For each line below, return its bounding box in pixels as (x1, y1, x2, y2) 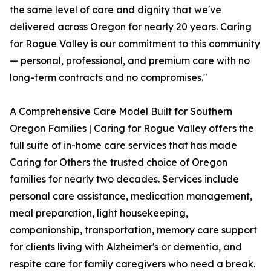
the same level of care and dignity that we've (10, 4, 221, 16)
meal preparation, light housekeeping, (10, 207, 188, 220)
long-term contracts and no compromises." (10, 71, 207, 84)
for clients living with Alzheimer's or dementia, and (10, 241, 242, 253)
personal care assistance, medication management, (10, 190, 252, 203)
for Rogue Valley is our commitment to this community (10, 38, 260, 50)
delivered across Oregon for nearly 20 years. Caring (10, 21, 252, 33)
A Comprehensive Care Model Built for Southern (10, 105, 232, 118)
